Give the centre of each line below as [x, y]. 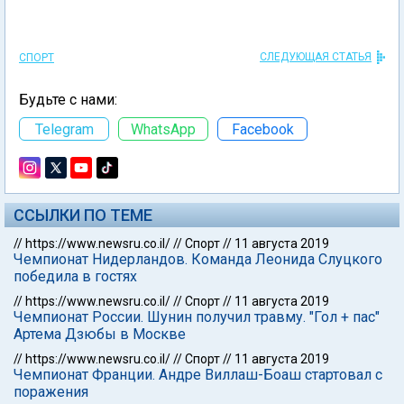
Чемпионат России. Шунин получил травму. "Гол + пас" [197, 317]
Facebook [262, 129]
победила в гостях [75, 276]
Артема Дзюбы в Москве [100, 334]
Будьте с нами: [68, 100]
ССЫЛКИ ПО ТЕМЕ [83, 215]
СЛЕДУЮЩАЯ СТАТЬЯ [316, 57]
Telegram [64, 129]
